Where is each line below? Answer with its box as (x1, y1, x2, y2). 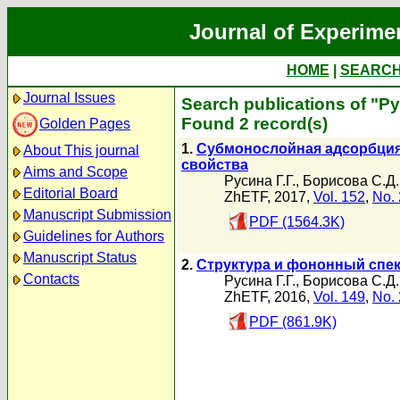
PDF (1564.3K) (249, 214, 345, 229)
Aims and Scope (23, 164, 128, 179)
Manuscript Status (23, 250, 137, 265)
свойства (181, 157, 248, 172)
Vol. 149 (313, 289, 365, 304)
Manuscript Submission (23, 207, 171, 222)
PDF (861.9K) (249, 314, 337, 329)
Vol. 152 (313, 189, 365, 204)
